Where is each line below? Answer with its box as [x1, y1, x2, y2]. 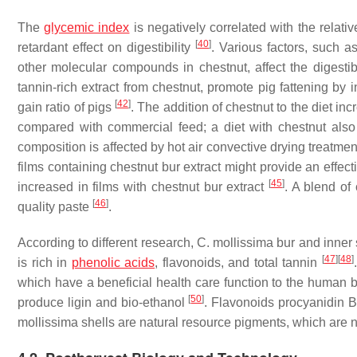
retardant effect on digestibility [18, 41, 195, 54]
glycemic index [44, 21, 130, 34]
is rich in [18, 256, 72, 269]
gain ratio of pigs [18, 100, 116, 114]
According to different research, [18, 236, 197, 249]
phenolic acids [71, 256, 155, 269]
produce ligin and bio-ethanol [18, 296, 189, 309]
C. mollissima [196, 236, 274, 249]
